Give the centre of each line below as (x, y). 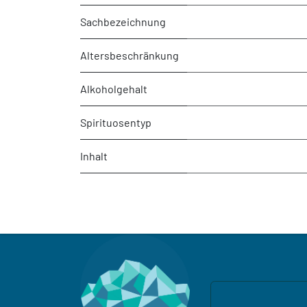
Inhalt (94, 156)
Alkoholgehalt (114, 88)
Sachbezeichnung (123, 21)
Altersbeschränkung (130, 55)
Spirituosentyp (116, 122)
